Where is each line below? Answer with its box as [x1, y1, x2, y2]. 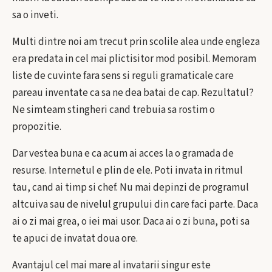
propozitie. [12, 120, 61, 134]
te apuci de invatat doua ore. [12, 231, 138, 246]
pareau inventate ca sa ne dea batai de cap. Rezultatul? [12, 86, 254, 100]
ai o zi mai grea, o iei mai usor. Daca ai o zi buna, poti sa [12, 214, 250, 229]
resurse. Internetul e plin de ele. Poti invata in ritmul [12, 163, 243, 178]
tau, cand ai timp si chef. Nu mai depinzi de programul [12, 180, 249, 195]
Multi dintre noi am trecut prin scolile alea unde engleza [12, 35, 260, 49]
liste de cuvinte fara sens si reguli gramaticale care [12, 69, 234, 83]
